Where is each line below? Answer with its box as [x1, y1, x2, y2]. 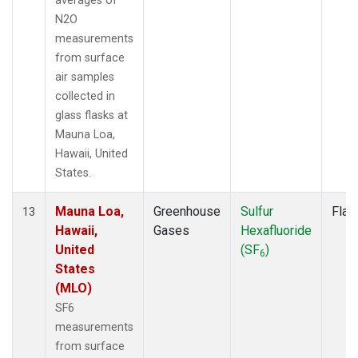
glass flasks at [55, 108, 128, 122]
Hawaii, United [55, 146, 128, 161]
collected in [55, 89, 115, 103]
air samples [55, 70, 114, 84]
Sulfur [241, 203, 273, 219]
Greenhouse [153, 203, 221, 219]
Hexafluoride [241, 222, 312, 238]
